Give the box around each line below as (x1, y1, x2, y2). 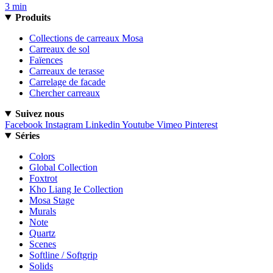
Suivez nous (15, 108, 64, 119)
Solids (29, 261, 53, 272)
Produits (15, 12, 51, 23)
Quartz (29, 228, 55, 239)
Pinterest (185, 119, 218, 130)
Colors (29, 151, 55, 162)
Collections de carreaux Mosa (29, 33, 143, 44)
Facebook (5, 119, 43, 130)
